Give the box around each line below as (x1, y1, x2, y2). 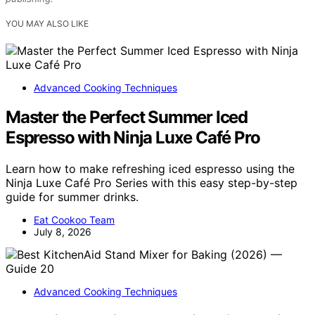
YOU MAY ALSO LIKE (6, 18, 89, 30)
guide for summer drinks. (6, 190, 139, 205)
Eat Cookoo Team (34, 214, 115, 226)
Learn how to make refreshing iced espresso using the (6, 162, 295, 176)
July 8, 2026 (34, 226, 91, 238)
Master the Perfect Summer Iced (6, 107, 247, 128)
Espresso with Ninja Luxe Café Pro (6, 127, 260, 148)
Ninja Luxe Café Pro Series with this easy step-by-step (6, 176, 297, 191)
